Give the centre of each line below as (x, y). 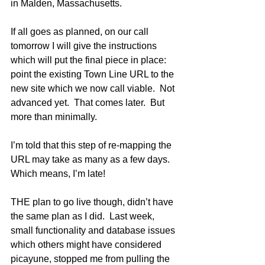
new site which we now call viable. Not (94, 88)
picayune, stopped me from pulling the (91, 259)
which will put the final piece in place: (90, 60)
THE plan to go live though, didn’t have (93, 202)
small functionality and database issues (94, 230)
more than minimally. (56, 117)
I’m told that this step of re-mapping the (92, 145)
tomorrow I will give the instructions (85, 46)
